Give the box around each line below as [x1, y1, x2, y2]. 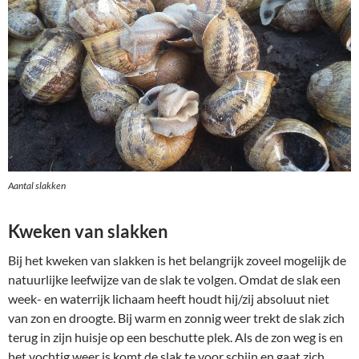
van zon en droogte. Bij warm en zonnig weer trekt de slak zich [8, 309, 345, 325]
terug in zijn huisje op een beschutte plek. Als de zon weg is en [8, 329, 343, 345]
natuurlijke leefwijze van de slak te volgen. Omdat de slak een [8, 271, 341, 287]
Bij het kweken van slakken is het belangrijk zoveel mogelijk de [8, 252, 346, 268]
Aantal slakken [8, 179, 66, 192]
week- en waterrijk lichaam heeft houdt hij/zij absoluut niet [8, 290, 329, 306]
